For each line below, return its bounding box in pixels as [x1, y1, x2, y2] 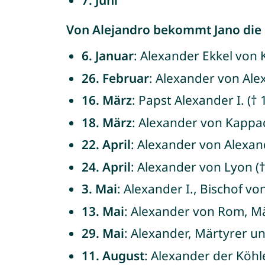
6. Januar [81, 47, 134, 64]
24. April [81, 158, 131, 175]
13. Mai [81, 202, 124, 219]
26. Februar [81, 69, 149, 86]
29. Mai [81, 225, 124, 241]
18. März [81, 114, 132, 131]
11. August [81, 247, 144, 264]
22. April [81, 136, 131, 153]
